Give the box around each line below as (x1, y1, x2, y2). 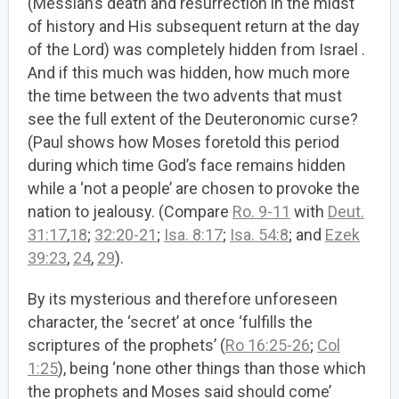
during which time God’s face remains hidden (28, 156, 346, 175)
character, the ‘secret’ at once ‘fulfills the (28, 313, 313, 331)
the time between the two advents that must (28, 86, 342, 105)
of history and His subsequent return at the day (28, 17, 360, 36)
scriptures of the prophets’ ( (28, 336, 225, 354)
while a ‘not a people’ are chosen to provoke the (28, 179, 360, 198)
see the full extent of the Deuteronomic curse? (28, 110, 358, 128)
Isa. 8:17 (164, 225, 223, 244)
